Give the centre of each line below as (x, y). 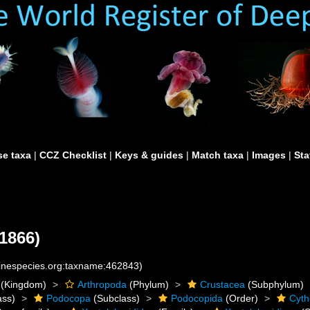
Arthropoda (102, 284)
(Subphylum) (275, 284)
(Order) (241, 298)
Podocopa (69, 298)
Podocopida (197, 298)
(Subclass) (116, 298)
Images (269, 155)
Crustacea (223, 284)
